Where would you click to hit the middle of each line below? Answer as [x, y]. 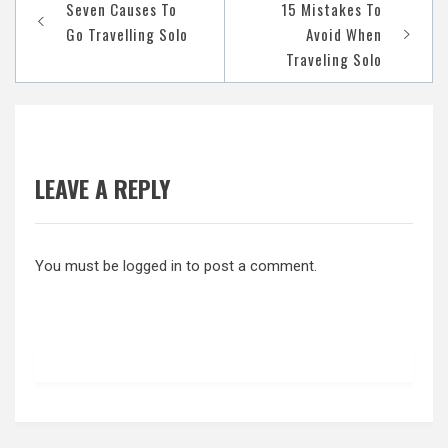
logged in [152, 266]
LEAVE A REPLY [103, 189]
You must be [79, 266]
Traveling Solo [334, 58]
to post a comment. [249, 266]
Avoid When [344, 33]
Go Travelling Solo [127, 33]
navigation [69, 31]
